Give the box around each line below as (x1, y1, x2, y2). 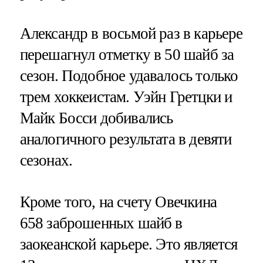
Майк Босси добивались (19, 109, 173, 127)
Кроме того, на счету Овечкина (19, 193, 217, 211)
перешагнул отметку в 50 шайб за (19, 45, 234, 63)
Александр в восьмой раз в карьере (19, 24, 243, 42)
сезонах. (19, 151, 73, 169)
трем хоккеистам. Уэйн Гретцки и (19, 87, 232, 106)
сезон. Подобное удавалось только (19, 66, 238, 85)
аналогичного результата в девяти (19, 130, 232, 148)
